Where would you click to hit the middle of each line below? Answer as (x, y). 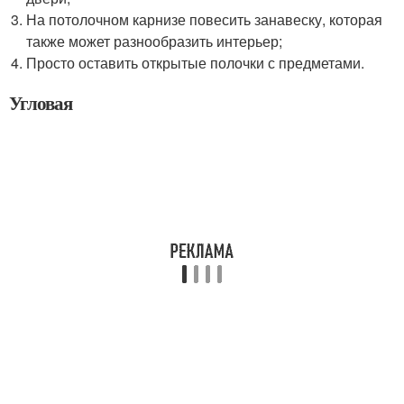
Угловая (41, 102)
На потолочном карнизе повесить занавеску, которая (205, 19)
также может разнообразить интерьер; (155, 41)
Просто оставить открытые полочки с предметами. (196, 62)
